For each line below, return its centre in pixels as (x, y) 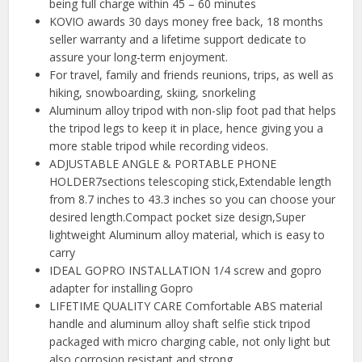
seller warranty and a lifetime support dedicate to (178, 40)
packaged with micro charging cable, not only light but (190, 342)
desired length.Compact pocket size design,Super (178, 217)
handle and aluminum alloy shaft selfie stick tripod (180, 324)
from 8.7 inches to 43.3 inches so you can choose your (193, 200)
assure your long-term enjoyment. (139, 57)
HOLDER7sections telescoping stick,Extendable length (191, 182)
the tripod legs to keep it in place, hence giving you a (187, 128)
